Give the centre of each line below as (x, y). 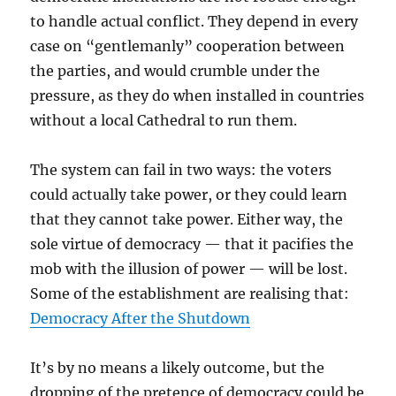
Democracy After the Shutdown (141, 318)
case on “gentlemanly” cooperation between (188, 46)
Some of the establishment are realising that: (190, 293)
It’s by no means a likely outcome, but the (178, 368)
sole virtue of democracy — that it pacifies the (192, 244)
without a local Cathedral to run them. (164, 120)
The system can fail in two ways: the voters (181, 170)
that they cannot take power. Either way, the (187, 219)
